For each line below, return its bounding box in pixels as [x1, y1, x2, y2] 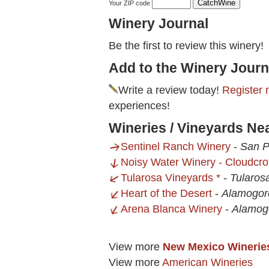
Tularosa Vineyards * [121, 172, 220, 184]
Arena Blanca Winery [121, 203, 222, 216]
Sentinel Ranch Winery [121, 141, 231, 153]
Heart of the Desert [121, 187, 212, 200]
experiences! [109, 100, 170, 112]
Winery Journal [109, 16, 208, 32]
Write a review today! [118, 84, 222, 97]
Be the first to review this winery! [109, 40, 264, 52]
